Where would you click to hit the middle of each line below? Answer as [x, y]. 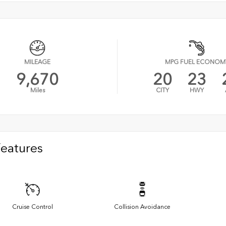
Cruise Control [32, 207]
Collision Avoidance [142, 207]
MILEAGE [38, 62]
